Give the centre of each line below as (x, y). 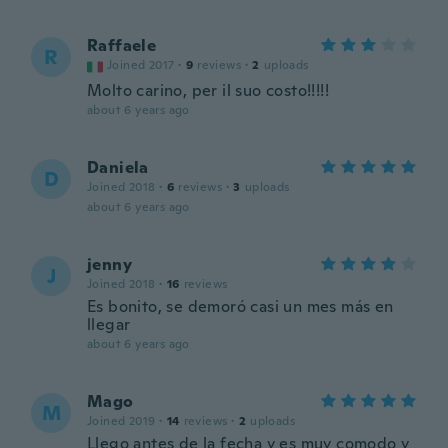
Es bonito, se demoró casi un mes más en (240, 306)
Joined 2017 (141, 65)
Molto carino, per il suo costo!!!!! (208, 90)
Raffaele (122, 45)
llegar (109, 324)
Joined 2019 (121, 421)
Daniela (118, 167)
